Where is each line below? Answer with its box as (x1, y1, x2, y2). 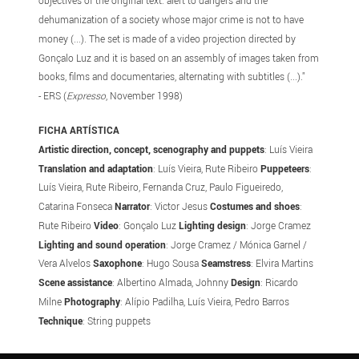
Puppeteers (260, 161, 310, 175)
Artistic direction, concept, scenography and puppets (38, 142, 265, 155)
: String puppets (83, 313, 151, 327)
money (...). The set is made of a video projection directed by (38, 31, 296, 45)
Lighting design (179, 218, 247, 232)
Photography (64, 295, 121, 309)
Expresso (67, 89, 107, 103)
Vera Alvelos (38, 256, 94, 270)
